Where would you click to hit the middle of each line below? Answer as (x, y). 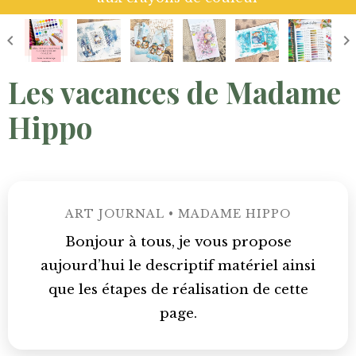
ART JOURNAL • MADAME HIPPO (178, 214)
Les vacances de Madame (174, 92)
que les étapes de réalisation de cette (178, 290)
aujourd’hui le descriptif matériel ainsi (178, 266)
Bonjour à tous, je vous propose (178, 242)
